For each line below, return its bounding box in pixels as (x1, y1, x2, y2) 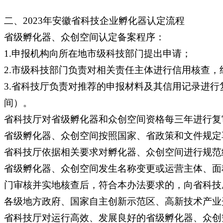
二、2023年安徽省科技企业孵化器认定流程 (4, 15, 185, 26)
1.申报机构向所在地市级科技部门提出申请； (4, 48, 191, 59)
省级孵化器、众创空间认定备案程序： (4, 31, 165, 42)
